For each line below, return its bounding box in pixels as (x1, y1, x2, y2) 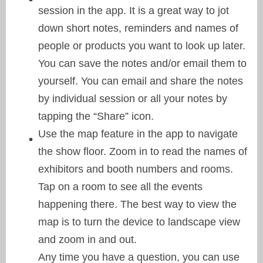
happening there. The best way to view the (38, 198, 237, 210)
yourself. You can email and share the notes (38, 75, 243, 87)
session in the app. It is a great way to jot (38, 4, 229, 16)
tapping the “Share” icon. (38, 110, 154, 122)
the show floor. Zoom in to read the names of (38, 145, 247, 157)
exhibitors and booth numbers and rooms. (38, 163, 233, 175)
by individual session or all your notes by (38, 92, 227, 104)
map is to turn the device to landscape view (38, 215, 240, 228)
